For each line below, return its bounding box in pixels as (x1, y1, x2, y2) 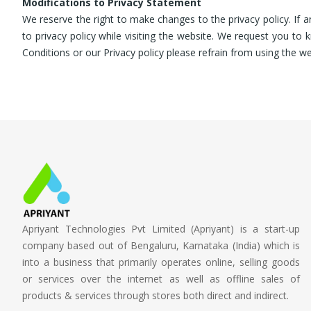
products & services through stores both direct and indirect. (22, 288, 289, 302)
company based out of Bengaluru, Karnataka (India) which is (22, 238, 300, 252)
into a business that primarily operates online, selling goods (22, 255, 300, 269)
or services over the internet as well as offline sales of (22, 271, 300, 285)
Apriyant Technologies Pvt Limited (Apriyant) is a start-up (22, 221, 300, 235)
